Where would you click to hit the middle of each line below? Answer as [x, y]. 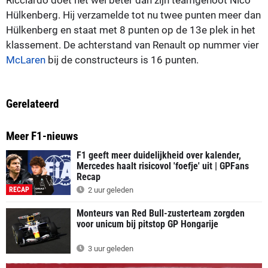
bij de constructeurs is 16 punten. [122, 60]
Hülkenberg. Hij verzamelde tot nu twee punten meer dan [133, 15]
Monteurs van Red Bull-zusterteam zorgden [161, 214]
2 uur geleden [110, 190]
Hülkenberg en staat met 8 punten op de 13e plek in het [131, 30]
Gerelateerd [32, 103]
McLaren [26, 60]
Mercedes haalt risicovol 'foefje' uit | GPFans [163, 166]
